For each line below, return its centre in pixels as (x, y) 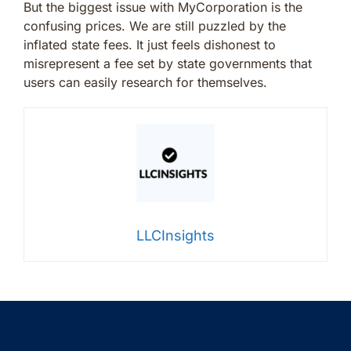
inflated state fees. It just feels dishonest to (150, 45)
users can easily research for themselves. (145, 83)
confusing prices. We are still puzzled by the (155, 26)
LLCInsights (175, 236)
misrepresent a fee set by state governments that (168, 64)
